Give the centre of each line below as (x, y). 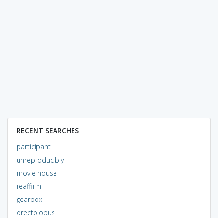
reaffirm (29, 186)
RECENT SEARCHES (47, 130)
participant (33, 146)
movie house (36, 173)
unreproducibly (40, 160)
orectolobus (36, 212)
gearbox (29, 199)
